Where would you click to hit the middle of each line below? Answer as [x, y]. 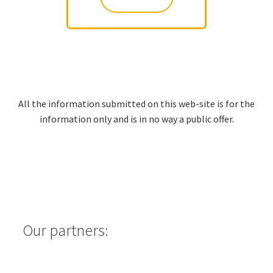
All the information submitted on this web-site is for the [136, 103]
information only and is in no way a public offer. [136, 119]
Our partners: [65, 230]
